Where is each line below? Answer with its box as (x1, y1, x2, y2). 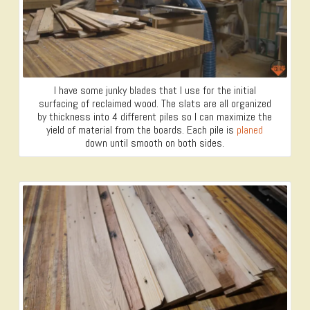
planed (237, 122, 264, 138)
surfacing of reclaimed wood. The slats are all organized (38, 96, 271, 111)
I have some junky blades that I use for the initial (53, 83, 256, 98)
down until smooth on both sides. (85, 136, 225, 151)
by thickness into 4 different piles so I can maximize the (37, 109, 273, 125)
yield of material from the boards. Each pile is (46, 122, 237, 138)
